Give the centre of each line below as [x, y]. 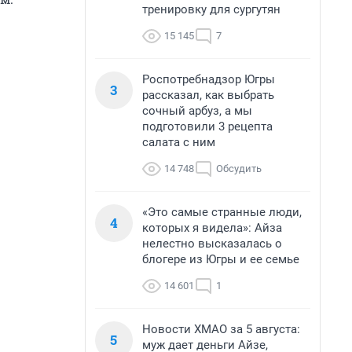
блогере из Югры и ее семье [221, 259]
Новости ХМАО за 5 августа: [221, 329]
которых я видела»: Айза [212, 228]
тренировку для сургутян [211, 9]
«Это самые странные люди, [222, 212]
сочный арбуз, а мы [197, 111]
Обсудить [239, 169]
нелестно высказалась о [212, 244]
